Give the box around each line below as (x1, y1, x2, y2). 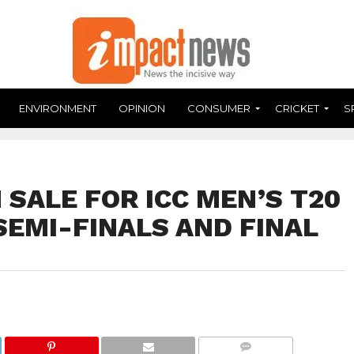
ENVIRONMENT (19, 101, 96, 115)
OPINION (119, 101, 165, 115)
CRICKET (275, 101, 319, 115)
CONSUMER (187, 101, 250, 115)
